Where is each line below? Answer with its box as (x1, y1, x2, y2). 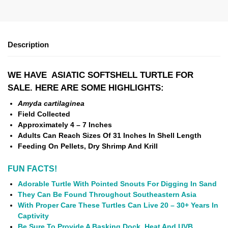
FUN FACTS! (8, 164, 57, 174)
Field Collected (18, 110, 70, 118)
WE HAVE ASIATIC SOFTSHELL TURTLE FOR (8, 70, 193, 80)
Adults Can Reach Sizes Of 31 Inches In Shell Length (18, 131, 202, 139)
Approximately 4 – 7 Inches (18, 121, 114, 129)
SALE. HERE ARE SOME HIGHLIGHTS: (8, 83, 164, 93)
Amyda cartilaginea (18, 99, 84, 107)
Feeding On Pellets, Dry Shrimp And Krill (18, 142, 158, 150)
